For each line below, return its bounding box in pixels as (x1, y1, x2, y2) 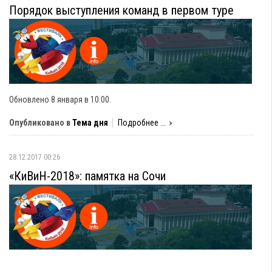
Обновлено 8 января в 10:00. (9, 95, 111, 104)
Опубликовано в (9, 118, 70, 127)
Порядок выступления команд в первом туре (9, 3, 234, 18)
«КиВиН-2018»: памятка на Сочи (9, 169, 166, 183)
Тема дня (72, 118, 108, 127)
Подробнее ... (118, 118, 166, 127)
